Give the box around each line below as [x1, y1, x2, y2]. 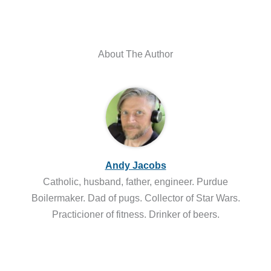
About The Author [98, 48, 173, 59]
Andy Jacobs [105, 160, 166, 171]
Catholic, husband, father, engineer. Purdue [43, 176, 228, 188]
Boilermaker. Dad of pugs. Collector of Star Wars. [31, 192, 240, 204]
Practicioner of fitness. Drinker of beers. [51, 209, 220, 220]
